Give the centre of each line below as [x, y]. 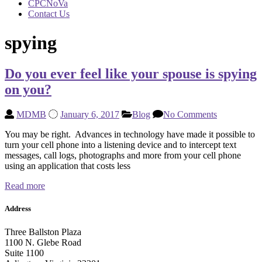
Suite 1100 [24, 253]
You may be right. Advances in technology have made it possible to [130, 135]
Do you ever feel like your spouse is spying [131, 74]
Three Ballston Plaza [43, 232]
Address [18, 209]
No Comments [190, 115]
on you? [28, 90]
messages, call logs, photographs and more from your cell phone [123, 156]
